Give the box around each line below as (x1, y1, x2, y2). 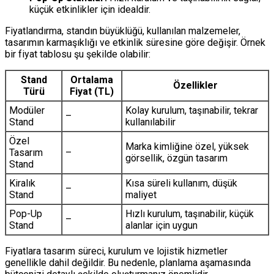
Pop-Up (9, 207, 42, 220)
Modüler (9, 104, 45, 116)
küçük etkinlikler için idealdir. (29, 3, 150, 15)
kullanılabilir (125, 116, 176, 128)
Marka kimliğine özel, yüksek (125, 140, 249, 152)
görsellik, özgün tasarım (125, 152, 228, 164)
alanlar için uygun (125, 219, 198, 231)
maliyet (125, 188, 157, 201)
